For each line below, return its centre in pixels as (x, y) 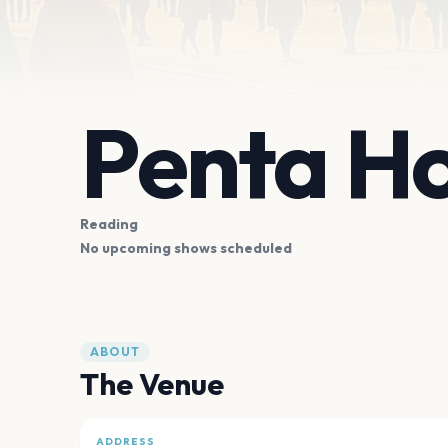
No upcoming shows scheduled (186, 248)
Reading (109, 224)
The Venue (152, 384)
